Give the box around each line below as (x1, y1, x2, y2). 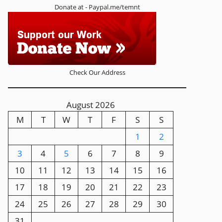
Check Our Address (69, 67, 125, 77)
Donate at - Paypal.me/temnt (54, 2, 140, 11)
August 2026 (66, 99, 115, 111)
